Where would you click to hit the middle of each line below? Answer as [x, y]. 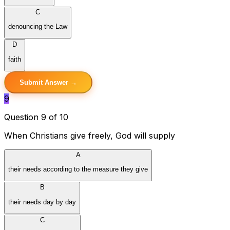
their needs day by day [42, 202]
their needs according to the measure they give [78, 169]
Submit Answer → [48, 82]
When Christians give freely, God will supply [90, 135]
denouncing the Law [38, 26]
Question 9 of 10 [36, 117]
